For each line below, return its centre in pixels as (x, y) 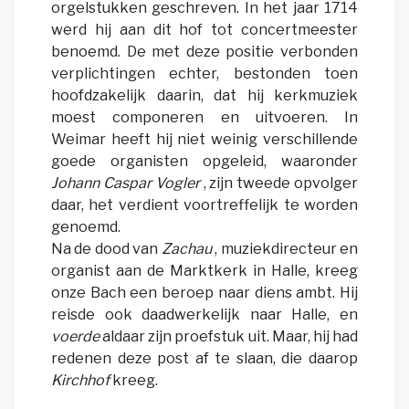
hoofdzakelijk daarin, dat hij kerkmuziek (204, 96)
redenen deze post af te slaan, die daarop (204, 359)
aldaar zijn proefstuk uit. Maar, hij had (229, 337)
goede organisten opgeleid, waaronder (204, 162)
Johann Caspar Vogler (126, 184)
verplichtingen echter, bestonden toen (204, 74)
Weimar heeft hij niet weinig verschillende (204, 140)
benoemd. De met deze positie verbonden (204, 52)
